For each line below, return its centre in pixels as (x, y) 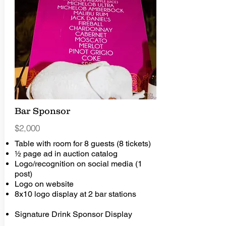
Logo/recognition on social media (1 (78, 164)
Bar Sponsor (42, 111)
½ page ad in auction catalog (74, 154)
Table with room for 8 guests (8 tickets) (82, 144)
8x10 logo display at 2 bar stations (84, 194)
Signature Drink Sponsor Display (78, 214)
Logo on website (70, 184)
